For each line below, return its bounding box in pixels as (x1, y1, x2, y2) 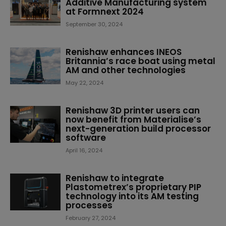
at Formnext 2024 (66, 6, 144, 18)
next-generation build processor (66, 123, 211, 135)
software (66, 132, 106, 144)
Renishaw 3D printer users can (66, 104, 200, 117)
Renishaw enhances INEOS (66, 46, 182, 58)
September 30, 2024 (66, 20, 123, 28)
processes (66, 199, 112, 211)
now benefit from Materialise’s (66, 114, 201, 126)
